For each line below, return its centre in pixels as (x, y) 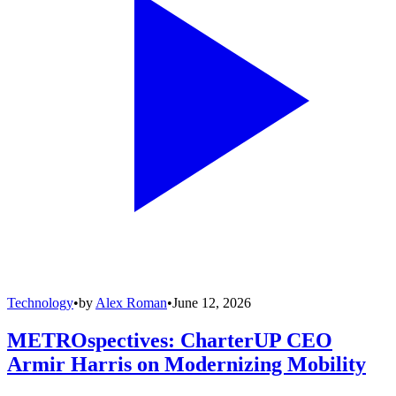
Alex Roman (131, 302)
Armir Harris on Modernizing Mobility (187, 364)
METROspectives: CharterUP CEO (170, 340)
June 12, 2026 (212, 302)
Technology (40, 302)
